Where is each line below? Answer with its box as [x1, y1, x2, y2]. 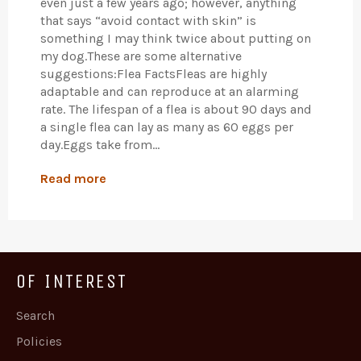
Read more [40, 170, 106, 186]
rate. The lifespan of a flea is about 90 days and [40, 101, 312, 117]
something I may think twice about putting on [40, 30, 311, 46]
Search [16, 307, 55, 323]
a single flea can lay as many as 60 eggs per [40, 118, 293, 135]
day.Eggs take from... [40, 136, 160, 152]
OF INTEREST [16, 269, 128, 293]
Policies [16, 333, 62, 349]
